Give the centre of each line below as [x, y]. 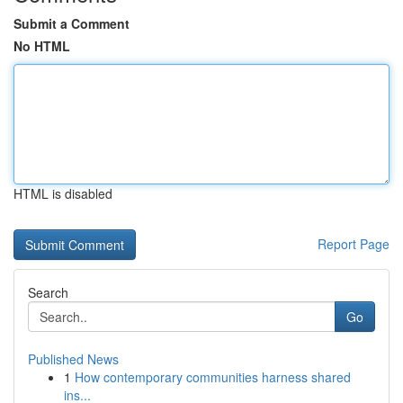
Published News [73, 359]
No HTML [42, 46]
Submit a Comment [72, 23]
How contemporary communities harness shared [213, 377]
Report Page [354, 244]
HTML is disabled [63, 193]
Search [48, 292]
